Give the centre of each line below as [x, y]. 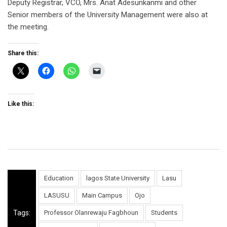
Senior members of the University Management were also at [108, 15]
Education [59, 178]
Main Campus [102, 196]
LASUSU [57, 196]
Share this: [23, 53]
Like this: [21, 104]
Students [164, 213]
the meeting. [28, 27]
